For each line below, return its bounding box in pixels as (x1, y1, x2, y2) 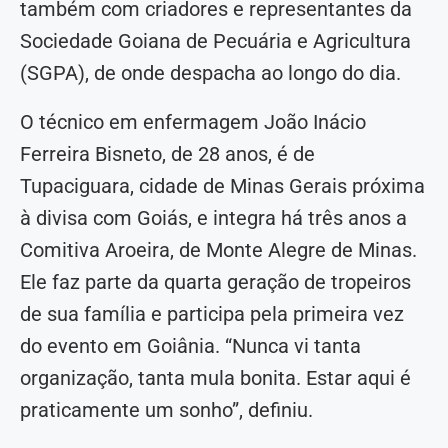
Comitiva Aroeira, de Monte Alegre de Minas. (20, 237, 417, 262)
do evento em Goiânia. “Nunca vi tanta (20, 333, 361, 358)
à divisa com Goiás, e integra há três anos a (20, 205, 407, 230)
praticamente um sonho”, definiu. (20, 397, 313, 422)
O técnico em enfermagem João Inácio (20, 109, 366, 134)
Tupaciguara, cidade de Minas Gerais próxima (20, 173, 425, 198)
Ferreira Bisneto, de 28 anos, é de (20, 141, 315, 166)
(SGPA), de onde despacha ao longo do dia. (20, 60, 401, 85)
